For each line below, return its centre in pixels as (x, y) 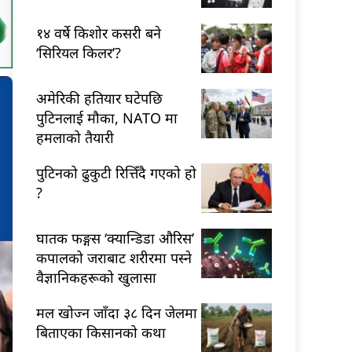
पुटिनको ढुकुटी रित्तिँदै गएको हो (116, 172)
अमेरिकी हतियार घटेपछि (99, 98)
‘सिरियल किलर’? (79, 52)
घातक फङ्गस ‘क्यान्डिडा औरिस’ (115, 238)
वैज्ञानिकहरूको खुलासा (96, 277)
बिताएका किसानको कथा (101, 332)
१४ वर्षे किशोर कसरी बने (99, 33)
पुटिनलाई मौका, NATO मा (107, 117)
